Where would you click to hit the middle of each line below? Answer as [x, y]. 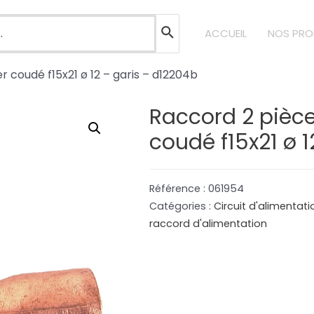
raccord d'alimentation [209, 223]
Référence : [179, 188]
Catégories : [182, 206]
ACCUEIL [226, 33]
